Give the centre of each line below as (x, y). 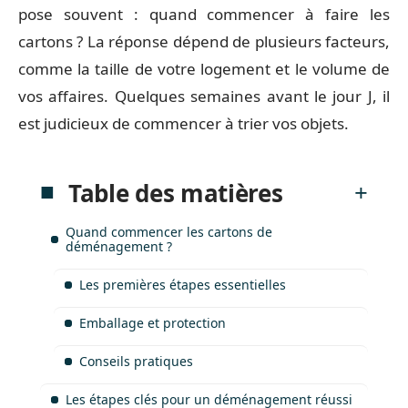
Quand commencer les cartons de (169, 231)
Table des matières (176, 193)
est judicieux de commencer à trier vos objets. (184, 123)
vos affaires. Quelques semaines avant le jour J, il (204, 96)
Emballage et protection (153, 322)
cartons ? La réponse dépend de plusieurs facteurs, (204, 41)
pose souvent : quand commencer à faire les (204, 14)
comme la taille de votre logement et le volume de (204, 69)
